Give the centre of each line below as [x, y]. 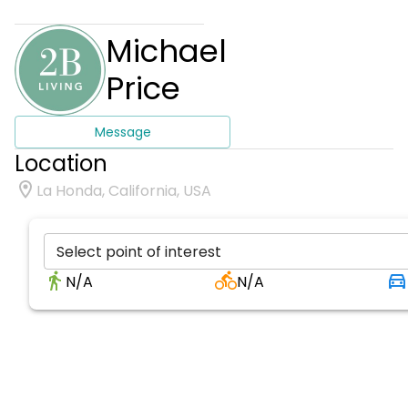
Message [122, 132]
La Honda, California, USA [124, 191]
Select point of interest [139, 251]
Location [61, 163]
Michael [166, 51]
